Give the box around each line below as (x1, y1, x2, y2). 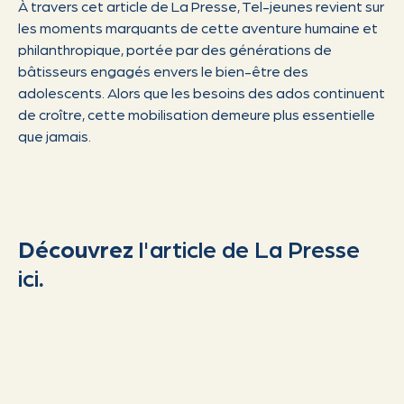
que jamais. (18, 127, 91, 144)
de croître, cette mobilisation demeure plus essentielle (18, 106, 375, 123)
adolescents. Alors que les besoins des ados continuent (18, 84, 385, 101)
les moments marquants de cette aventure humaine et (18, 19, 378, 36)
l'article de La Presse (139, 234, 360, 262)
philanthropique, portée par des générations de (18, 41, 332, 58)
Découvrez (18, 234, 139, 262)
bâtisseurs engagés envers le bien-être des (18, 62, 308, 79)
